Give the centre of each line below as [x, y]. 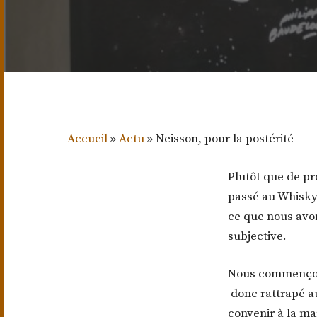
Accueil [87, 139]
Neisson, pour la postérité [225, 139]
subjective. [257, 236]
